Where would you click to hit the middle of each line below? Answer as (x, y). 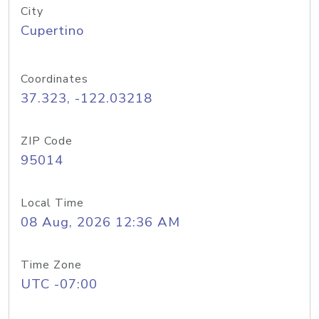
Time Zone (51, 265)
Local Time (52, 203)
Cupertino (52, 31)
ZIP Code (47, 141)
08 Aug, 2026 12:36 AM (100, 222)
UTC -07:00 (59, 284)
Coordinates (54, 79)
